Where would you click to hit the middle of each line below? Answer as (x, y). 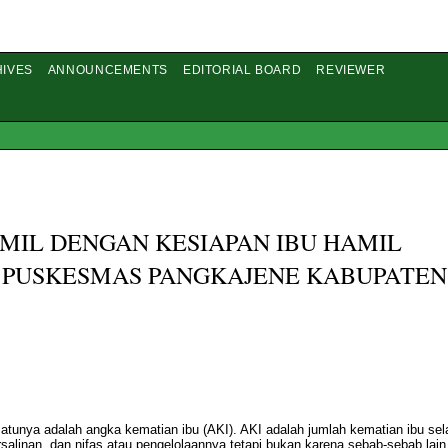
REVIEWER (351, 70)
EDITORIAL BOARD (242, 70)
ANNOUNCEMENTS (107, 70)
